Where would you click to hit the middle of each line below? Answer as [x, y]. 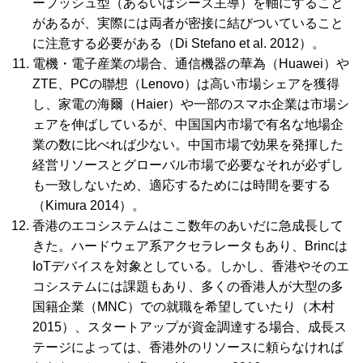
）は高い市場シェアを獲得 [262, 84]
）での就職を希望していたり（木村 [231, 307]
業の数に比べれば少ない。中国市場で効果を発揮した [188, 145]
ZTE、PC [61, 84]
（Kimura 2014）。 [89, 206]
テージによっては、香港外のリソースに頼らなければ [188, 348]
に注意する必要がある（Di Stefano [136, 44]
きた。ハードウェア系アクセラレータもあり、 [169, 246]
